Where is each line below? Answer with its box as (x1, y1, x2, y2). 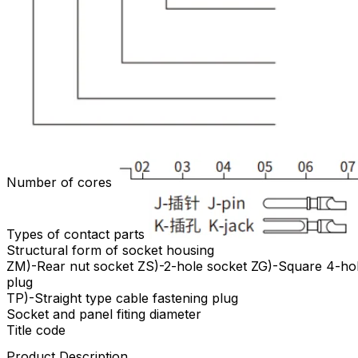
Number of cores (6, 173, 112, 190)
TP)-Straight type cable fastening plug (6, 289, 238, 306)
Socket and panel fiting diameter (6, 305, 201, 322)
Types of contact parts (6, 225, 149, 242)
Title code (6, 321, 66, 338)
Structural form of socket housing (6, 241, 214, 258)
